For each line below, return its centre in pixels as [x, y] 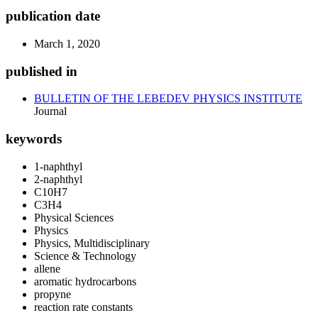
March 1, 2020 [67, 44]
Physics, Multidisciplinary [92, 243]
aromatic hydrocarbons [85, 281]
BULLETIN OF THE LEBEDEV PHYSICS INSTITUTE [168, 99]
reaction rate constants [83, 307]
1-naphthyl [58, 166]
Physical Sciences [74, 217]
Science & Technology [85, 256]
